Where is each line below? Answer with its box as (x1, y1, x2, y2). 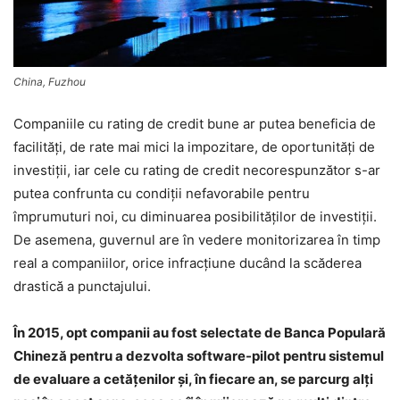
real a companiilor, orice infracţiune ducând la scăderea (13, 254, 362, 271)
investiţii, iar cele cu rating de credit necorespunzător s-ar (13, 161, 380, 179)
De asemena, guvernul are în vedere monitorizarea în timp (13, 230, 380, 248)
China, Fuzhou (13, 74, 86, 88)
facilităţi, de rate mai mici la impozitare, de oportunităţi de (13, 137, 375, 155)
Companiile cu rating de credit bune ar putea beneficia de (13, 114, 376, 132)
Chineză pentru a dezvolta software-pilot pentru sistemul (13, 346, 384, 364)
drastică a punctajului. (13, 277, 151, 295)
